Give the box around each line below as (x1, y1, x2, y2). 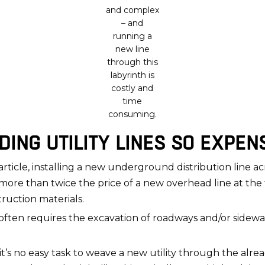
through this (106, 57, 158, 67)
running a (112, 31, 152, 41)
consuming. (108, 109, 157, 119)
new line (115, 44, 150, 54)
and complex (105, 5, 159, 15)
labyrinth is (110, 70, 154, 80)
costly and (111, 83, 154, 93)
